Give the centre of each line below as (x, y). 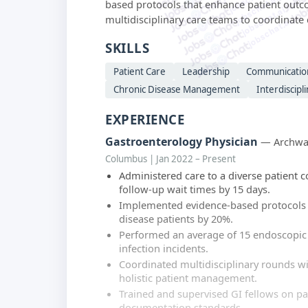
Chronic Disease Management (177, 89)
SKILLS (127, 47)
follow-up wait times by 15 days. (195, 189)
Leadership (206, 71)
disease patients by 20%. (176, 218)
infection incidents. (164, 248)
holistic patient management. (188, 277)
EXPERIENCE (145, 119)
